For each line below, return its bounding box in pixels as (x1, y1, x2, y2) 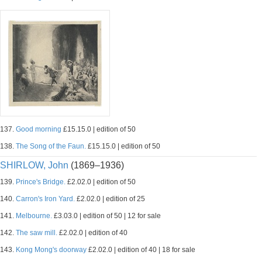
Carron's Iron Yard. (16, 195, 75, 203)
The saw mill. (16, 229, 57, 237)
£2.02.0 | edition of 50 (65, 178, 136, 186)
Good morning (16, 125, 61, 133)
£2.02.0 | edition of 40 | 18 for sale (87, 246, 195, 254)
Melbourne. (16, 212, 52, 220)
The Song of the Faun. (16, 142, 86, 150)
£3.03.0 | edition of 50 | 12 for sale (52, 212, 161, 220)
